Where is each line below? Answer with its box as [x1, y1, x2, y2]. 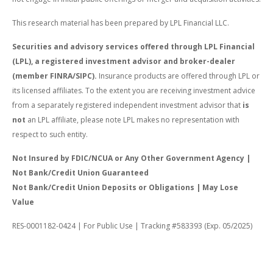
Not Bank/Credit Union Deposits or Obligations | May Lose [12, 182, 238, 193]
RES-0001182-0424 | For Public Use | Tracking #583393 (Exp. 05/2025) [12, 220, 252, 231]
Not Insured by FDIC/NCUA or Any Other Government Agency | [12, 152, 250, 163]
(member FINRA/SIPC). [12, 70, 97, 81]
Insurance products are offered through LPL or [97, 70, 260, 81]
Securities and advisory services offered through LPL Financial [12, 41, 255, 52]
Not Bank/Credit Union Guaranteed [12, 167, 149, 178]
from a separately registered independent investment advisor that [12, 99, 243, 110]
